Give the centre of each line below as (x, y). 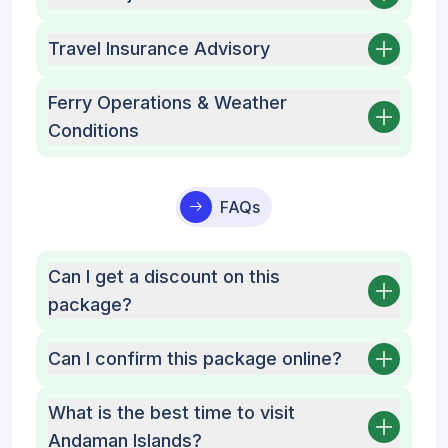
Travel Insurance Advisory (159, 48)
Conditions (93, 130)
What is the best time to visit (171, 412)
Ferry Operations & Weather (167, 102)
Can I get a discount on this (164, 276)
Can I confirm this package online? (195, 358)
